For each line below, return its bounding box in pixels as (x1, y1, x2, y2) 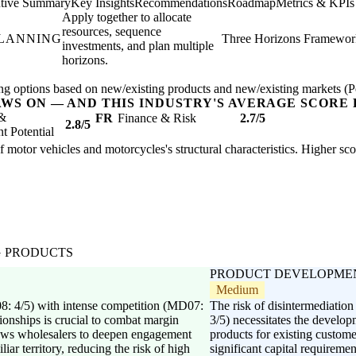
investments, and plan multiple (61, 39, 214, 53)
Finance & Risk (118, 111, 196, 126)
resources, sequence (61, 25, 161, 39)
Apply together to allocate (61, 10, 192, 25)
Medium (216, 283, 258, 297)
